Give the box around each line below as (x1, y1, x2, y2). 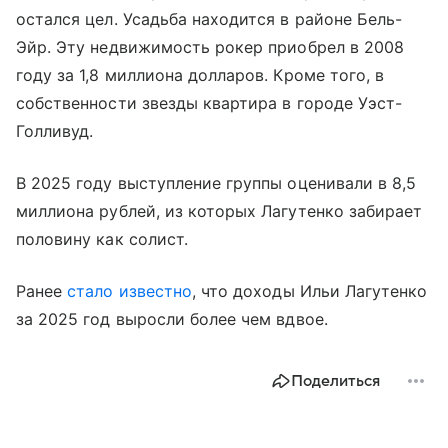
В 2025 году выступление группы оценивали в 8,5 (16, 172, 417, 193)
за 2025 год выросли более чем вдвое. (16, 308, 328, 329)
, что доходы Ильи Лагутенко (191, 280, 428, 301)
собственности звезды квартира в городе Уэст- (16, 92, 403, 113)
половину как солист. (16, 228, 194, 249)
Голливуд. (16, 120, 94, 141)
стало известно (67, 280, 192, 301)
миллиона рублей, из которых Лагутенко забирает (16, 200, 423, 221)
